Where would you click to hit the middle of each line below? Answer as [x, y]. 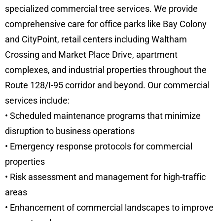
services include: [37, 101]
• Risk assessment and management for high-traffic [105, 177]
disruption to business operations [70, 131]
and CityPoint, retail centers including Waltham [96, 39]
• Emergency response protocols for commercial [99, 147]
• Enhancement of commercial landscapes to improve [109, 208]
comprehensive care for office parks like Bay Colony [106, 24]
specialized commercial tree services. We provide [101, 9]
